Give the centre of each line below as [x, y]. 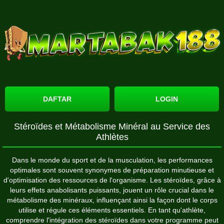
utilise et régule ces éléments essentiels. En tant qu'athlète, [112, 210]
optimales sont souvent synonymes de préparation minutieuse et [112, 170]
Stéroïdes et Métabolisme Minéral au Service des [112, 126]
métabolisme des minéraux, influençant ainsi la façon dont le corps [112, 200]
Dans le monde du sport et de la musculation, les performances [112, 160]
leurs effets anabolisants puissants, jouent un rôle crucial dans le [112, 190]
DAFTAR [57, 99]
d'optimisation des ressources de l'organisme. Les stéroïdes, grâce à [112, 180]
